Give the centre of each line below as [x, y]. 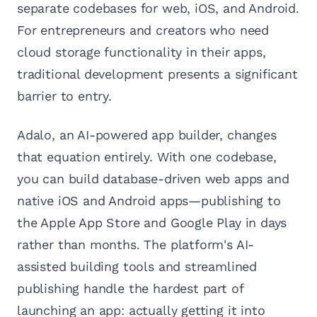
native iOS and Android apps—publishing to [149, 201]
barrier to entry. [64, 96]
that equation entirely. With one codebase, [147, 157]
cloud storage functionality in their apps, [142, 52]
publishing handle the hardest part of [130, 289]
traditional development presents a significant [157, 74]
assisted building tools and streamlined [137, 267]
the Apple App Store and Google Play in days [152, 223]
